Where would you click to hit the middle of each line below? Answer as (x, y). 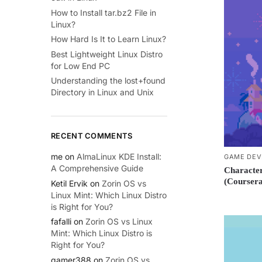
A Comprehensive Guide (97, 168)
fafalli (61, 222)
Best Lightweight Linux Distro (107, 54)
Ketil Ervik (69, 183)
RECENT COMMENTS (92, 135)
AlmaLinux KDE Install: (119, 156)
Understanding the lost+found (108, 81)
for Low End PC (80, 65)
